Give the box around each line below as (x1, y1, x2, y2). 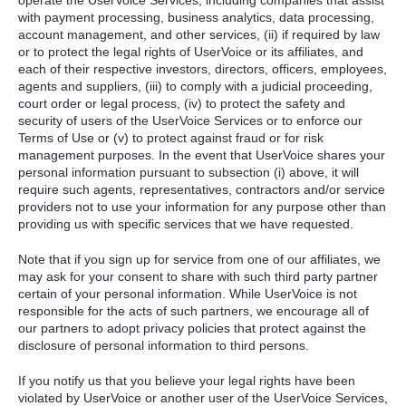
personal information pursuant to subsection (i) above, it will (18, 165, 359, 180)
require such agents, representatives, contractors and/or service (18, 182, 385, 198)
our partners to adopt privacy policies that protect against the (18, 321, 366, 336)
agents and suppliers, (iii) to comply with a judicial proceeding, (18, 79, 372, 94)
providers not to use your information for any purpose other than (18, 199, 386, 215)
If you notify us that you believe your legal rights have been (18, 372, 355, 388)
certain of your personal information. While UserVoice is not (18, 286, 357, 302)
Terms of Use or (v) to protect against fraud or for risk (18, 130, 324, 146)
